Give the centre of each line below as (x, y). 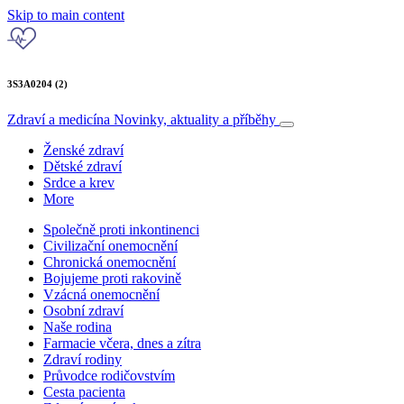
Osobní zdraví (83, 310)
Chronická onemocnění (110, 262)
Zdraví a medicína (60, 119)
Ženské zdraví (83, 150)
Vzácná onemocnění (101, 294)
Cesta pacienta (84, 391)
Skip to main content (66, 15)
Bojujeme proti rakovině (112, 278)
